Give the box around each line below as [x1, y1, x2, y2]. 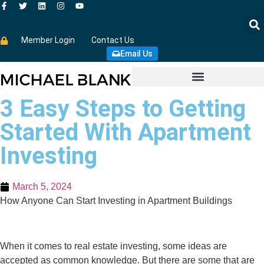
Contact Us [91, 35, 134, 45]
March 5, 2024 [12, 181, 72, 192]
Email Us [120, 49, 153, 58]
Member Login [21, 35, 75, 45]
